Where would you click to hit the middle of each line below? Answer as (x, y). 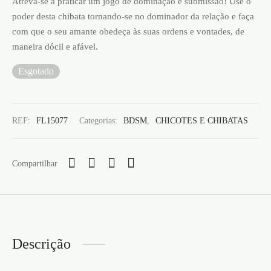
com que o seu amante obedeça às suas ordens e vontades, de (128, 31)
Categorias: (100, 121)
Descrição (41, 244)
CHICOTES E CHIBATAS (202, 121)
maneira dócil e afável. (55, 46)
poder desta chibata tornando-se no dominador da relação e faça (133, 16)
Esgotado (36, 71)
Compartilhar (35, 163)
